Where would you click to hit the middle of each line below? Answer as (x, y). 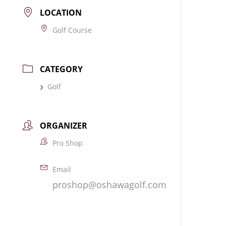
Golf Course (72, 30)
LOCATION (61, 13)
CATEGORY (62, 69)
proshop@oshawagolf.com (110, 185)
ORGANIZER (64, 126)
